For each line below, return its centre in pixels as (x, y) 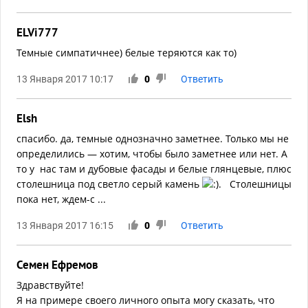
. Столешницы (255, 184)
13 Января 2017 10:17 (65, 79)
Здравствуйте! (50, 285)
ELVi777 (37, 32)
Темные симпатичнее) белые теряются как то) (126, 53)
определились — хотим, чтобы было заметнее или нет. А (152, 154)
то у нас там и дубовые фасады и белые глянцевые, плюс (154, 169)
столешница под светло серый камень (109, 184)
